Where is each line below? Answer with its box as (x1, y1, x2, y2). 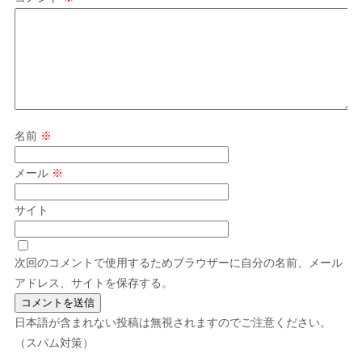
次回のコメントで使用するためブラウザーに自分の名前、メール (14, 255, 343, 269)
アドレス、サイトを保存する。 (14, 276, 173, 289)
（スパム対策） (14, 335, 94, 349)
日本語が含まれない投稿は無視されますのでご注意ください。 (14, 315, 331, 329)
